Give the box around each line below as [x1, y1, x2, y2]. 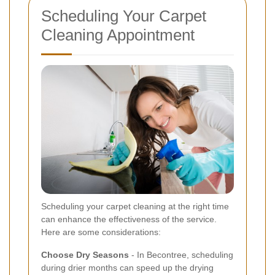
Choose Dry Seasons [41, 249, 129, 260]
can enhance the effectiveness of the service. [41, 214, 217, 224]
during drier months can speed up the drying [41, 262, 214, 273]
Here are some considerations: [41, 227, 161, 237]
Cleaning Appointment [41, 25, 195, 44]
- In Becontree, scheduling [129, 249, 233, 260]
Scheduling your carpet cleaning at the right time [41, 201, 229, 211]
